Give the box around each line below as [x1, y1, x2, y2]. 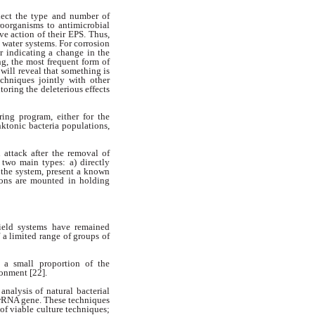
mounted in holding [30, 175, 110, 186]
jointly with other [39, 75, 110, 86]
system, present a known [15, 166, 110, 177]
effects [85, 84, 110, 95]
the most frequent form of [11, 56, 110, 67]
